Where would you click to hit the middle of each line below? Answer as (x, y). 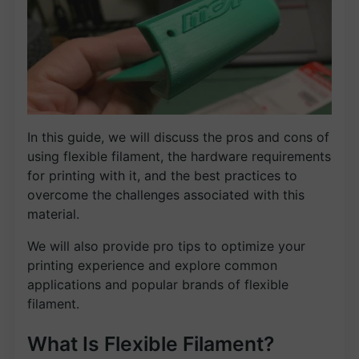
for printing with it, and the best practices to (162, 175)
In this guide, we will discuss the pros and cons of (178, 137)
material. (53, 214)
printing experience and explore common (152, 265)
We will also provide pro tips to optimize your (166, 246)
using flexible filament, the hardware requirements (179, 156)
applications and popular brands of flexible (158, 284)
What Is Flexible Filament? (151, 344)
